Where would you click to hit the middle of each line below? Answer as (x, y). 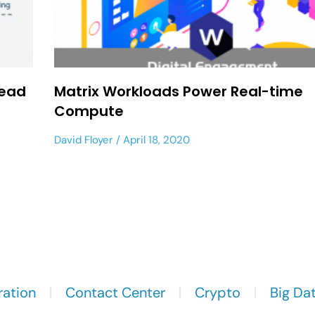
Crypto (218, 292)
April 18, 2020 (155, 140)
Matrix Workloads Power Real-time (179, 91)
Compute (89, 111)
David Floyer (84, 140)
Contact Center (115, 292)
